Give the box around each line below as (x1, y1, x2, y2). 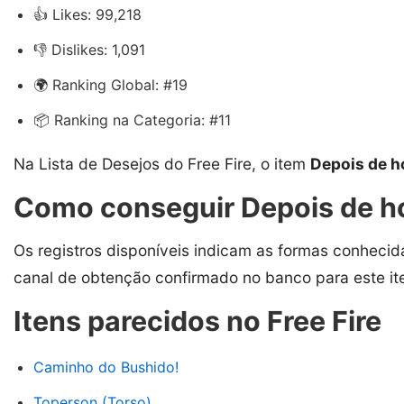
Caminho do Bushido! (33, 357, 179, 376)
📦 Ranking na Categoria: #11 (33, 110, 231, 129)
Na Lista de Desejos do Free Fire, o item (14, 153, 310, 173)
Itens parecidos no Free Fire (14, 304, 381, 337)
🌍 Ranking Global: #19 (33, 75, 188, 94)
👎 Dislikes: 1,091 (33, 40, 145, 59)
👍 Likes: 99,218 (33, 5, 142, 23)
